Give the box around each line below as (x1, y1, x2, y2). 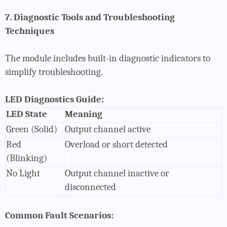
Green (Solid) (6, 123, 57, 135)
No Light (6, 167, 40, 179)
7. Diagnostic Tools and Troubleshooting (5, 11, 175, 23)
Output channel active (65, 123, 150, 135)
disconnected (65, 181, 116, 193)
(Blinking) (6, 152, 47, 164)
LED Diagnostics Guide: (5, 93, 104, 105)
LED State (6, 108, 47, 120)
